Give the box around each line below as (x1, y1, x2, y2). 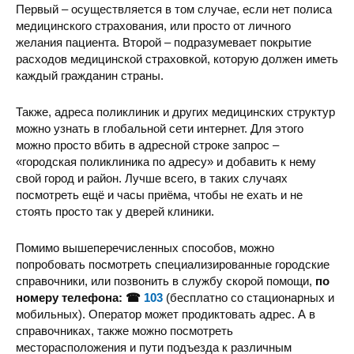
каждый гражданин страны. (16, 69, 164, 82)
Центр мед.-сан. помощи (130, 13, 263, 27)
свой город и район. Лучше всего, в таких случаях (16, 171, 288, 185)
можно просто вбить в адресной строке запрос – (16, 138, 279, 152)
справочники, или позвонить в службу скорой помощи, (16, 274, 315, 288)
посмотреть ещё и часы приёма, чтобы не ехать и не (16, 188, 303, 201)
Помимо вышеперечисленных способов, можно (16, 241, 274, 254)
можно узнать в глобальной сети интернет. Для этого (16, 122, 303, 135)
